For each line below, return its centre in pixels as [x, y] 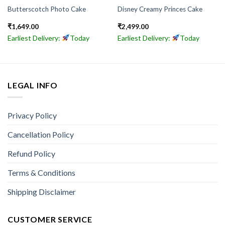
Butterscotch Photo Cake [46, 9]
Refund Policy [31, 154]
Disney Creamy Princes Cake [160, 9]
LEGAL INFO [33, 85]
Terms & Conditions [41, 173]
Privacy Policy [32, 116]
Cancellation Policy [41, 135]
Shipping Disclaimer [42, 192]
